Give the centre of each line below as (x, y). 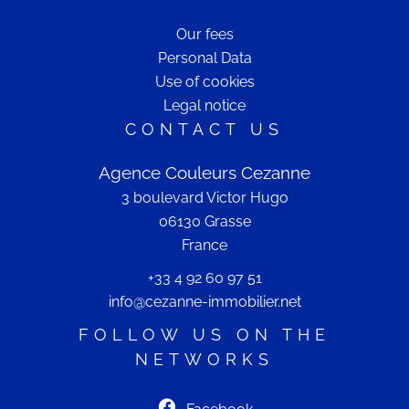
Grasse (225, 221)
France (204, 245)
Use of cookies (204, 82)
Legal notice (204, 105)
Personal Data (204, 58)
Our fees (204, 34)
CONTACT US (204, 129)
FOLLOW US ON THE (204, 335)
